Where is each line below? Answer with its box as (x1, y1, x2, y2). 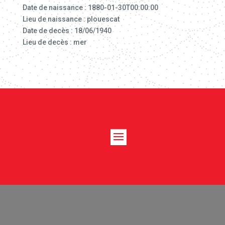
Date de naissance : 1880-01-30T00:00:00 (22, 4, 158, 12)
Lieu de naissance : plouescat (22, 15, 120, 23)
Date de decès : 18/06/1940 (22, 27, 111, 35)
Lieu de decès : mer (22, 38, 87, 46)
